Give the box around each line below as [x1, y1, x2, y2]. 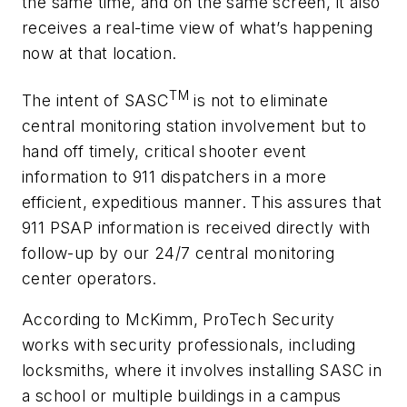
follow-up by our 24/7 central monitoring [22, 243, 334, 263]
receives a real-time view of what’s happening [22, 18, 372, 38]
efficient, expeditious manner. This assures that [22, 192, 382, 212]
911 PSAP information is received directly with [22, 217, 371, 237]
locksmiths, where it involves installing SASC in [22, 361, 382, 381]
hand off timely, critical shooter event [22, 141, 307, 161]
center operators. [22, 268, 167, 288]
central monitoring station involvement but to [22, 115, 366, 135]
